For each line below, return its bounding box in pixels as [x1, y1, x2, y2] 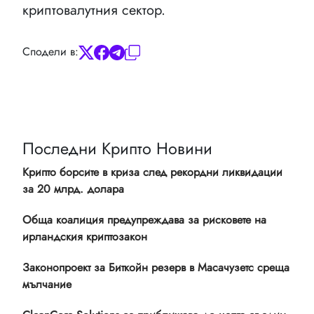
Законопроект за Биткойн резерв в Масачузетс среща [22, 259, 289, 276]
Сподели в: [22, 43, 78, 60]
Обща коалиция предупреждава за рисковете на [22, 212, 266, 228]
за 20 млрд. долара [22, 181, 124, 198]
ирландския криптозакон [22, 228, 147, 245]
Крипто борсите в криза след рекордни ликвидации [22, 164, 282, 181]
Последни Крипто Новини [22, 137, 212, 161]
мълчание [22, 276, 71, 293]
